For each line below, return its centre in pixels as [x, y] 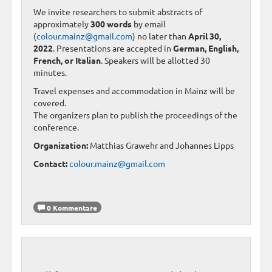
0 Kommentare [71, 207]
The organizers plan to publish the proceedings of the [135, 114]
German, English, [206, 48]
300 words [111, 23]
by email [149, 23]
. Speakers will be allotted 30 [155, 60]
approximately [62, 23]
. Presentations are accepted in [113, 48]
